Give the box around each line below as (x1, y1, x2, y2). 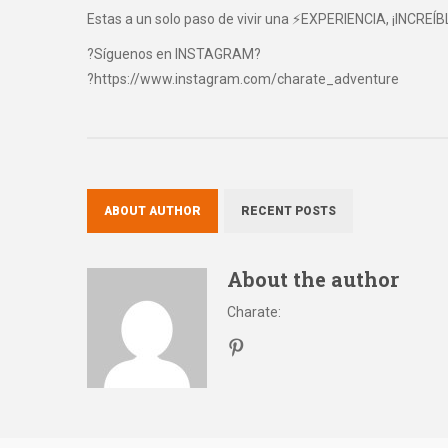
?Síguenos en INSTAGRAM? (87, 45, 261, 62)
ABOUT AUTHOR (104, 204, 201, 219)
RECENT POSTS (241, 204, 336, 219)
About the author (227, 266, 399, 293)
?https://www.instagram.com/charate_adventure (87, 70, 399, 87)
